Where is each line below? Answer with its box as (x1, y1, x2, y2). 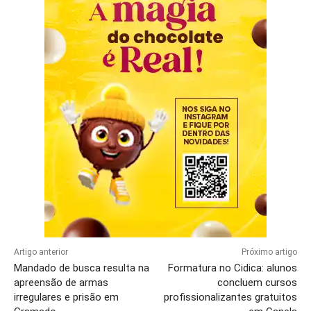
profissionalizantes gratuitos (163, 290, 297, 303)
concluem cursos (217, 276, 297, 289)
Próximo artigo (241, 246, 297, 257)
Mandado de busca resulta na (14, 261, 149, 274)
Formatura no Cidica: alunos (167, 261, 297, 274)
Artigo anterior (14, 246, 68, 257)
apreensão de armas (14, 276, 108, 289)
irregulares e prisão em (14, 290, 119, 303)
